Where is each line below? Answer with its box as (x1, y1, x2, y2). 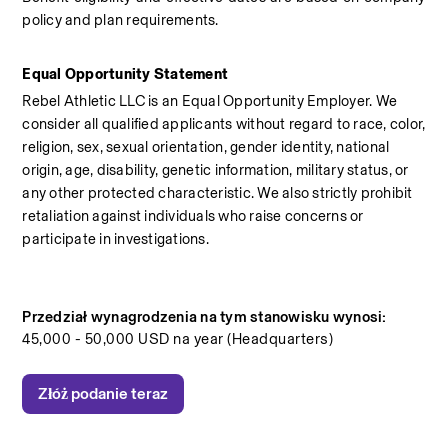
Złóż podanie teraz (38, 384, 169, 403)
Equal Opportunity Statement (22, 65, 229, 83)
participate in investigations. (22, 230, 209, 248)
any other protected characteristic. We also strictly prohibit (22, 184, 413, 202)
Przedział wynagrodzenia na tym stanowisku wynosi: (22, 305, 387, 328)
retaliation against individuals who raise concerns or (22, 207, 364, 225)
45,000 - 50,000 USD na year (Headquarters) (22, 327, 334, 350)
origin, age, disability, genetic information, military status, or (22, 161, 409, 179)
